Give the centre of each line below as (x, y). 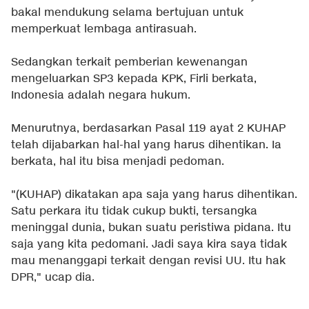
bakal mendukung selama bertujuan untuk (127, 13)
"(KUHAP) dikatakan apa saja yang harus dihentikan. (154, 195)
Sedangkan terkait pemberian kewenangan (129, 63)
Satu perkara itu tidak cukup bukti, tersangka (134, 212)
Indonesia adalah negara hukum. (101, 96)
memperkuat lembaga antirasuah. (104, 30)
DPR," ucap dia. (53, 278)
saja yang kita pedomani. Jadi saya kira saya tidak (149, 245)
